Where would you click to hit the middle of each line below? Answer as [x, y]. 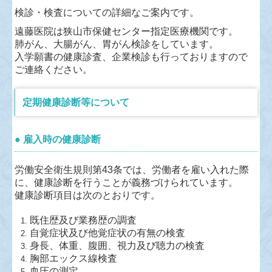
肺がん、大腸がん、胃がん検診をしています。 [117, 44]
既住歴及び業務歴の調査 [83, 220]
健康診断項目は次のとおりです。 [88, 195]
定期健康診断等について [76, 103]
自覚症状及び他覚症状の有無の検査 [108, 233]
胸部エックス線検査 [74, 259]
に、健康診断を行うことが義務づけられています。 [127, 183]
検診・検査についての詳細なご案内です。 [107, 13]
